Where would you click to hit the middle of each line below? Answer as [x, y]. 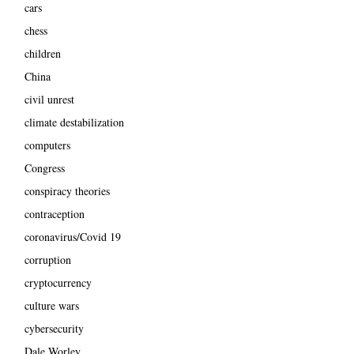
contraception [54, 214]
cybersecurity [54, 329]
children [42, 54]
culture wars [51, 306]
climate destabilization [74, 122]
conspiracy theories [67, 191]
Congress [44, 168]
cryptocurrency [58, 283]
